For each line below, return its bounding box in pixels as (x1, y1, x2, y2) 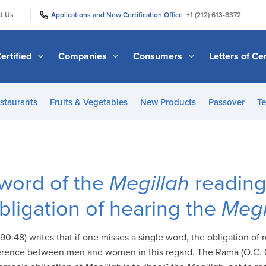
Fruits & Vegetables (49, 97, 128, 107)
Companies (58, 50, 109, 62)
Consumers (133, 50, 185, 62)
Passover (208, 97, 245, 107)
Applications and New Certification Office (51, 10, 186, 19)
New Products (140, 97, 196, 107)
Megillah (109, 170, 189, 196)
